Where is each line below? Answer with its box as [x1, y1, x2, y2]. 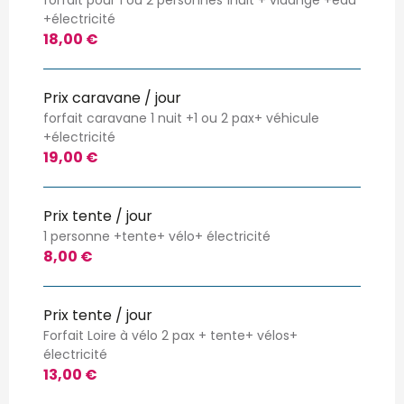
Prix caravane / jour [43, 87, 181, 108]
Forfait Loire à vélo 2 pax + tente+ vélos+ [43, 326, 298, 344]
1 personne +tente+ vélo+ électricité [43, 226, 271, 245]
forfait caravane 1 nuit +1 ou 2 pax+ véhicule [43, 108, 319, 127]
